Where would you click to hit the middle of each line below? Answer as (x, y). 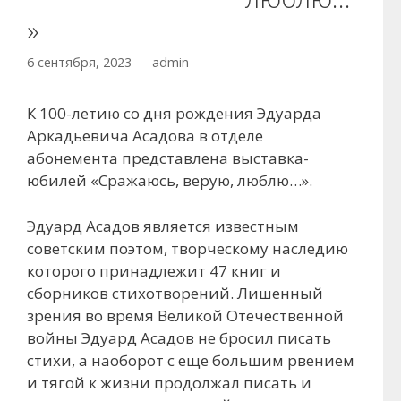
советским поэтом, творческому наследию (188, 248)
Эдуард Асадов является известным (163, 226)
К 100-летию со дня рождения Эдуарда (174, 114)
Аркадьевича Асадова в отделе (145, 136)
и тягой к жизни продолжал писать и (169, 382)
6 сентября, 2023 (79, 63)
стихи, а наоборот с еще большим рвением (191, 360)
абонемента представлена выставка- (168, 158)
